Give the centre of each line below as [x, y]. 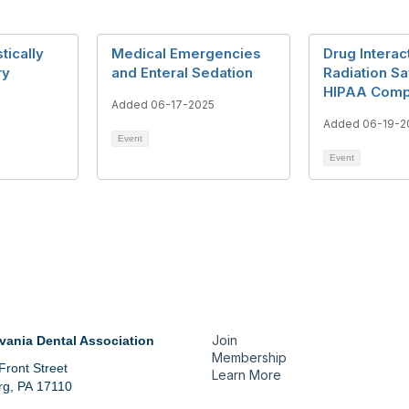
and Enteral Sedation [182, 73]
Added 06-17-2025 [163, 105]
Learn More [246, 375]
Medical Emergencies [186, 53]
